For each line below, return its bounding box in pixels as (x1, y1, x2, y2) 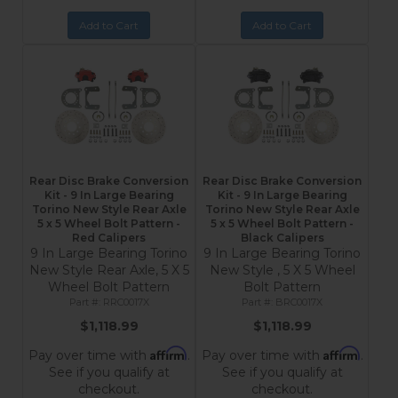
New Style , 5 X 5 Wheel (209, 262, 355, 278)
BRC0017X (275, 296, 323, 308)
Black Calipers (240, 231, 324, 244)
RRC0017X (102, 296, 149, 308)
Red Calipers (72, 231, 146, 244)
